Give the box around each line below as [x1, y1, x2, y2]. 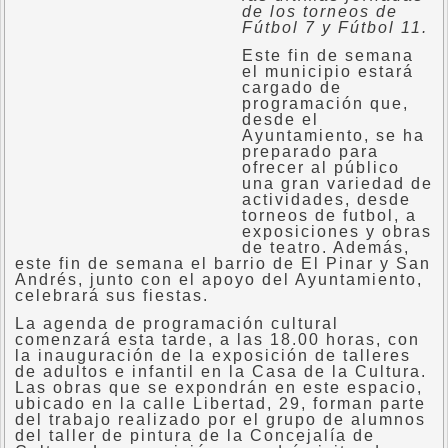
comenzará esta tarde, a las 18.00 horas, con [15, 331, 420, 348]
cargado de [242, 79, 342, 96]
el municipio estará [242, 63, 414, 80]
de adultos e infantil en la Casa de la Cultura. [15, 363, 427, 380]
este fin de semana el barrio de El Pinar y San [15, 255, 431, 272]
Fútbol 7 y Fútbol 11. [242, 19, 428, 36]
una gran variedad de [242, 175, 433, 192]
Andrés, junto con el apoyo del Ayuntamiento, [15, 271, 423, 288]
